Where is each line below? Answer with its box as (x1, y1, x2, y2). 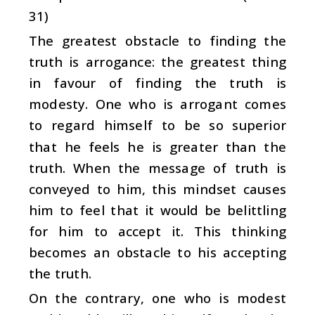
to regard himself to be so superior (29, 116, 286, 134)
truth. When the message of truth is (29, 158, 286, 176)
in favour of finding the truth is (29, 74, 286, 92)
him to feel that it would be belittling (29, 200, 286, 219)
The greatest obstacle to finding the (29, 32, 286, 50)
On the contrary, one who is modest (29, 289, 286, 307)
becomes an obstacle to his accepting (29, 243, 286, 261)
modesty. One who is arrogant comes (29, 95, 286, 113)
